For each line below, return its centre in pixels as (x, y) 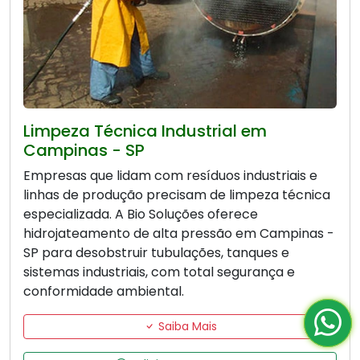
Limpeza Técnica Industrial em (145, 131)
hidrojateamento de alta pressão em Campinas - (179, 234)
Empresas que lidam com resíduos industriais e (170, 176)
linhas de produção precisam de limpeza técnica (177, 195)
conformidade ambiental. (104, 292)
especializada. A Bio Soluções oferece (141, 215)
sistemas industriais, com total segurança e (159, 272)
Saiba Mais (186, 327)
